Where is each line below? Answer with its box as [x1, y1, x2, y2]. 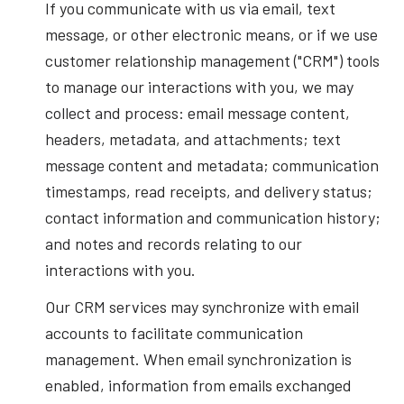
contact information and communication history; [44, 207, 381, 227]
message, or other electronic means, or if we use [44, 23, 378, 44]
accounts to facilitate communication [44, 323, 303, 344]
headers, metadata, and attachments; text [44, 128, 341, 149]
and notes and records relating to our [44, 233, 302, 253]
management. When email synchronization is [44, 349, 352, 370]
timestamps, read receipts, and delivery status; [44, 180, 372, 201]
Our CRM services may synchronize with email [44, 297, 359, 317]
